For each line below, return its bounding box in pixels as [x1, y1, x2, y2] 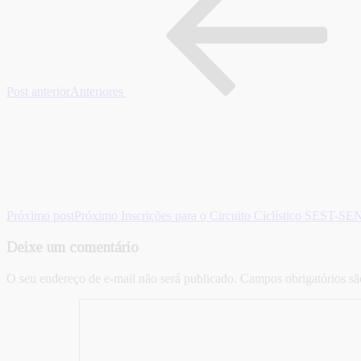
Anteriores [70, 85, 123, 99]
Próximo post [6, 209, 74, 223]
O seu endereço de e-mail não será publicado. [6, 271, 237, 285]
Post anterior [6, 85, 70, 99]
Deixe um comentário [6, 239, 139, 255]
